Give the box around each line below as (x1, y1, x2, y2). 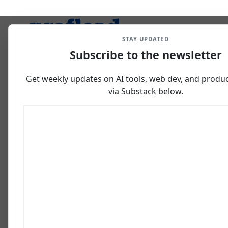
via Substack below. (108, 85, 183, 97)
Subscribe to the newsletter (69, 47, 222, 62)
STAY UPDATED (122, 35, 169, 43)
